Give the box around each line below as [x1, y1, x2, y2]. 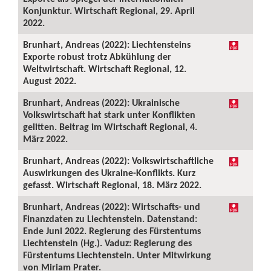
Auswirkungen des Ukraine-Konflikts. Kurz [23, 167, 195, 178]
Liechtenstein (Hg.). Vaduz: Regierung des [23, 237, 192, 249]
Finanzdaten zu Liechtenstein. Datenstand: [23, 213, 197, 224]
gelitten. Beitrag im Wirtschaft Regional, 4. [23, 121, 197, 132]
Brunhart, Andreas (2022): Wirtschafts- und [23, 201, 200, 212]
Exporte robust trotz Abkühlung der [23, 51, 171, 62]
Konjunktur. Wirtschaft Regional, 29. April [23, 5, 195, 16]
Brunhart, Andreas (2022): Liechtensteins [23, 39, 191, 50]
